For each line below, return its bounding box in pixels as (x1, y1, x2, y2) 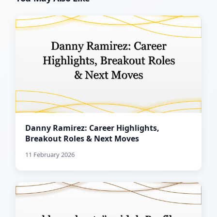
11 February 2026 (25, 150, 75, 159)
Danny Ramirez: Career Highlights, (25, 123, 159, 134)
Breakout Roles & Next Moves (25, 133, 139, 144)
